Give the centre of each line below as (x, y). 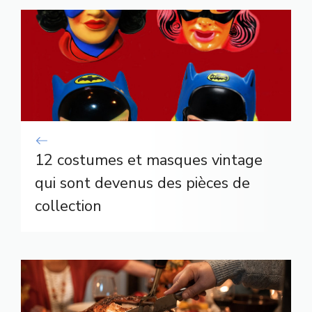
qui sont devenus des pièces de (142, 184)
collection (68, 206)
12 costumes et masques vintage (149, 161)
